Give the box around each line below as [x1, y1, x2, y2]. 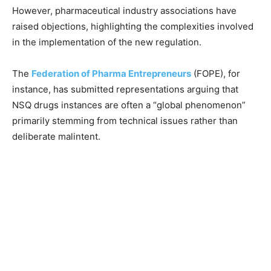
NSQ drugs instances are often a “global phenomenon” [12, 99, 246, 111]
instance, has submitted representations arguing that [12, 83, 238, 95]
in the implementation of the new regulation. [12, 36, 201, 48]
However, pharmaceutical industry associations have [12, 4, 237, 16]
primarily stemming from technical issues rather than [12, 114, 238, 126]
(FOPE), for [191, 67, 240, 79]
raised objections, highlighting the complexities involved [12, 20, 253, 32]
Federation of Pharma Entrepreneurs [31, 67, 191, 79]
